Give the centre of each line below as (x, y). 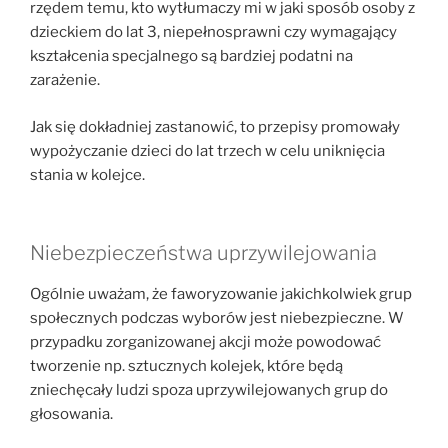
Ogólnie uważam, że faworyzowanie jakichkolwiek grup (221, 294)
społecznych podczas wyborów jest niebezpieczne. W (217, 318)
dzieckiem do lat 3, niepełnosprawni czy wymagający (213, 32)
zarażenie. (65, 80)
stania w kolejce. (87, 174)
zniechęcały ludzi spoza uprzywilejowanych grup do (209, 390)
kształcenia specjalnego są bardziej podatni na (191, 56)
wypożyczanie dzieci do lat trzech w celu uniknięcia (207, 150)
